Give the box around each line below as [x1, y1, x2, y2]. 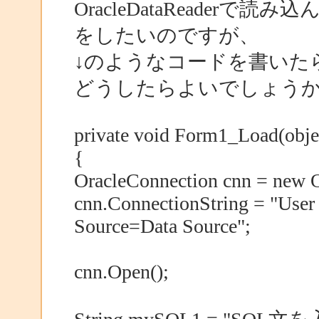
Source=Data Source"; [73, 214, 251, 237]
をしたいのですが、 [73, 23, 259, 46]
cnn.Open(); [73, 260, 169, 283]
